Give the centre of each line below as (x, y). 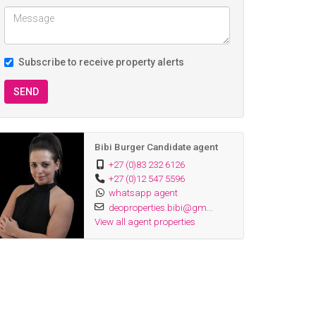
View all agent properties (145, 222)
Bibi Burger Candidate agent (156, 147)
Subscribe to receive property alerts (101, 62)
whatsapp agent (143, 193)
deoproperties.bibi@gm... (160, 208)
